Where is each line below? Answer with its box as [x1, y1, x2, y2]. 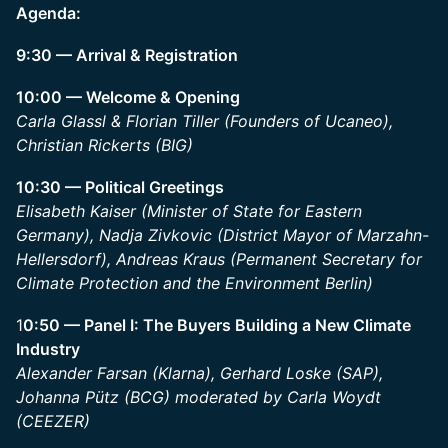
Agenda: [16, 3, 81, 23]
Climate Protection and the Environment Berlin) [16, 273, 373, 293]
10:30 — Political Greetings [16, 177, 224, 197]
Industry [16, 339, 80, 359]
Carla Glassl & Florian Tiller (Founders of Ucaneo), [16, 111, 393, 131]
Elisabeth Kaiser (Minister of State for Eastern [16, 201, 362, 221]
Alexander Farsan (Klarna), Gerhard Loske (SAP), [16, 363, 383, 383]
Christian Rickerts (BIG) [16, 135, 193, 155]
